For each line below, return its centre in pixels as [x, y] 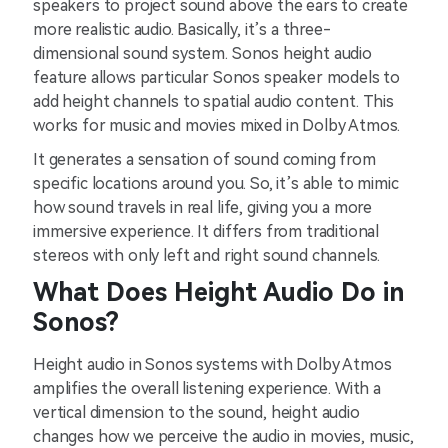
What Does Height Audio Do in [218, 292]
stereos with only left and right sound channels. [207, 255]
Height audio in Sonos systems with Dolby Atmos [212, 364]
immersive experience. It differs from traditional [206, 231]
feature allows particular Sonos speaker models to [217, 77]
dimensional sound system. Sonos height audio [202, 53]
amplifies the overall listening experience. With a [207, 388]
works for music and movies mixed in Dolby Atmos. [219, 125]
